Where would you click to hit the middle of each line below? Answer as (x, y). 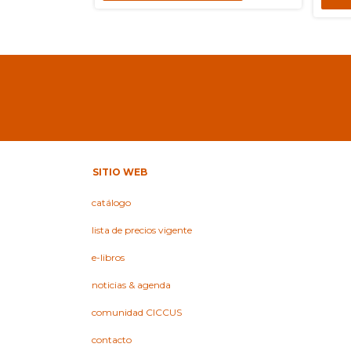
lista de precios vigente (142, 230)
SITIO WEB (120, 172)
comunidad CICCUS (137, 313)
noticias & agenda (131, 285)
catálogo (111, 203)
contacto (112, 340)
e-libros (108, 258)
